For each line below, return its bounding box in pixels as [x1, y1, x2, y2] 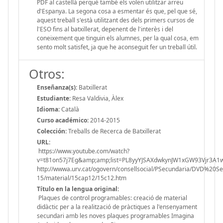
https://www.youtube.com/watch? [37, 146, 129, 155]
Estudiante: [37, 94, 71, 103]
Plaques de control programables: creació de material [37, 193, 187, 202]
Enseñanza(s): [37, 83, 77, 92]
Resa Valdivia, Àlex [71, 94, 123, 103]
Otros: [29, 65, 65, 82]
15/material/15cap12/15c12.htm [37, 173, 126, 182]
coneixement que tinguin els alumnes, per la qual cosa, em [37, 33, 199, 42]
